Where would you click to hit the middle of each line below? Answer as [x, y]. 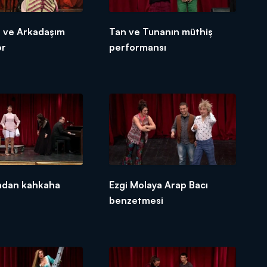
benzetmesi [136, 200]
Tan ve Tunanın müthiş [161, 32]
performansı [138, 47]
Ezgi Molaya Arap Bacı [159, 184]
